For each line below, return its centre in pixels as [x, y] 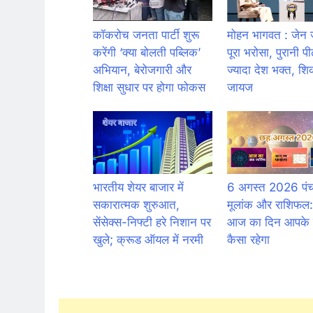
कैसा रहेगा [248, 239]
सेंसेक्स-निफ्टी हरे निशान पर [152, 222]
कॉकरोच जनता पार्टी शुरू [146, 35]
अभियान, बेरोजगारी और [142, 70]
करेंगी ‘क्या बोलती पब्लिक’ [146, 52]
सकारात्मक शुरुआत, [136, 204]
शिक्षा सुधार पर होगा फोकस [149, 87]
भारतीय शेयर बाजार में [138, 187]
